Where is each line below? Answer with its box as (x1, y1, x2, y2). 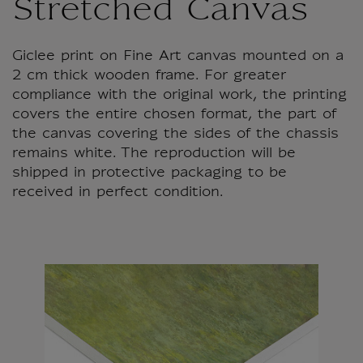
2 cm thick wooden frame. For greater (12, 70, 286, 83)
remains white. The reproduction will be (12, 147, 296, 160)
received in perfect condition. (12, 186, 223, 199)
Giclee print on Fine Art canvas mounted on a (12, 50, 344, 63)
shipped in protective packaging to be (12, 167, 287, 180)
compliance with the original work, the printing (12, 89, 347, 102)
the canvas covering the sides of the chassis (12, 128, 339, 141)
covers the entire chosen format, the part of (12, 109, 336, 122)
